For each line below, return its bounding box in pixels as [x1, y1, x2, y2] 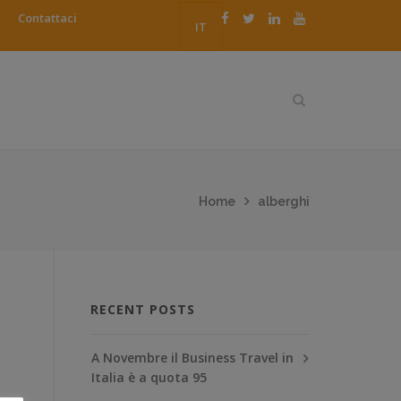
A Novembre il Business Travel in [91, 348, 294, 366]
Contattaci [18, 10, 77, 26]
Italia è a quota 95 [91, 368, 207, 386]
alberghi [258, 193, 310, 209]
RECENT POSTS [90, 300, 195, 318]
